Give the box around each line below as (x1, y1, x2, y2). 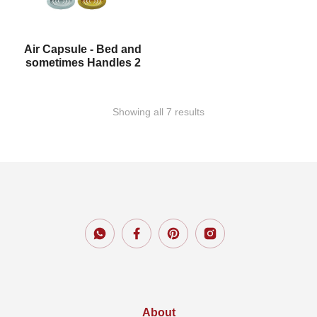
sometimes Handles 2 (25, 56, 141, 69)
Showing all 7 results (113, 105, 204, 117)
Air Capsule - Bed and (24, 42, 142, 55)
